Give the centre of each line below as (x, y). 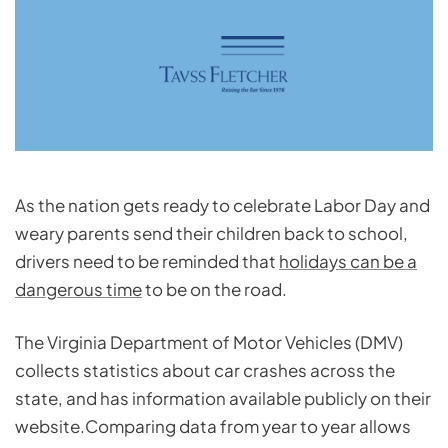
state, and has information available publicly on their (223, 398)
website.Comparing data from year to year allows (213, 426)
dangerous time (78, 289)
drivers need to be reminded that (147, 261)
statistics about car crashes (195, 370)
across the (351, 370)
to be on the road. (214, 289)
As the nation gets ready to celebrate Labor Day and (222, 205)
